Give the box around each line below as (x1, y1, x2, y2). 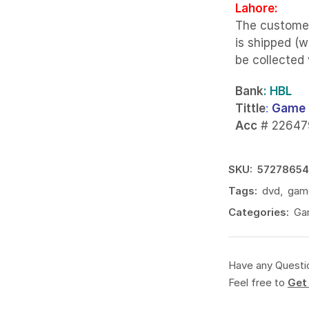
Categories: (228, 206, 289, 219)
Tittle (235, 101, 266, 116)
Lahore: (235, 1, 278, 16)
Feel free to (228, 276, 288, 290)
